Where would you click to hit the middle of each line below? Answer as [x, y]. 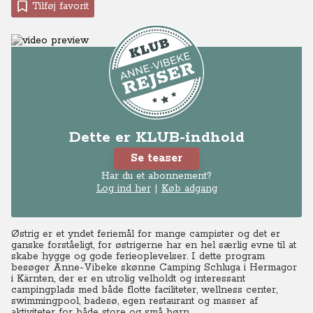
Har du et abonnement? [156, 176]
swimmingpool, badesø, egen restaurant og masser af [134, 301]
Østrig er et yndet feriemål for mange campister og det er [146, 234]
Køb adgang [189, 189]
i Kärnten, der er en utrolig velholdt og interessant [128, 279]
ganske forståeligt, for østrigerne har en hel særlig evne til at [154, 245]
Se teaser [156, 158]
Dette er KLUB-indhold [156, 138]
